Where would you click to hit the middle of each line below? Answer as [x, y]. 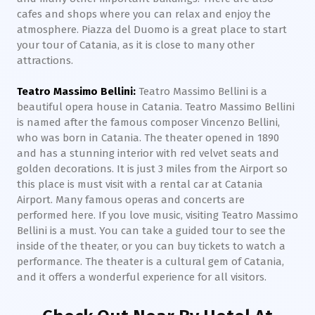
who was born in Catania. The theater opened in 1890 [148, 138]
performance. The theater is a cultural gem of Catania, [150, 262]
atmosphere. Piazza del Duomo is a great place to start [152, 30]
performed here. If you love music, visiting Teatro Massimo [157, 215]
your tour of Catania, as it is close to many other [136, 45]
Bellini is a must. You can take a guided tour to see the [151, 231]
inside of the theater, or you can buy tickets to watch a [151, 246]
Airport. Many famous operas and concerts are [131, 200]
